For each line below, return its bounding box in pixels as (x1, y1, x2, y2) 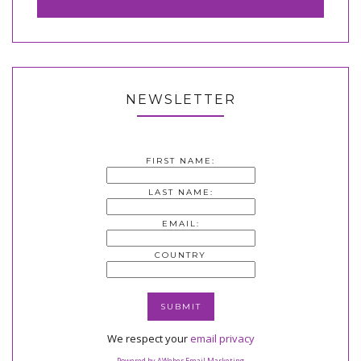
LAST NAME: (147, 186, 214, 197)
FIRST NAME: (146, 155, 215, 166)
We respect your (106, 330, 190, 346)
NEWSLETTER (125, 91, 236, 107)
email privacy (189, 330, 255, 346)
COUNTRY (155, 249, 206, 260)
